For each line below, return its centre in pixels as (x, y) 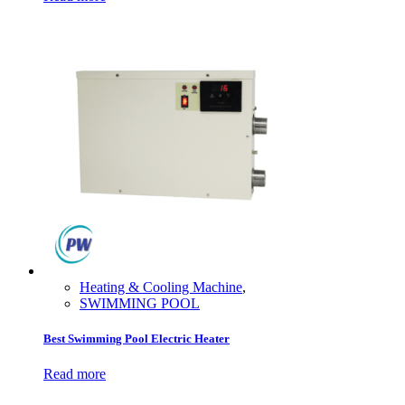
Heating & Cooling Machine (161, 287)
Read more (75, 373)
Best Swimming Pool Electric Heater (137, 338)
